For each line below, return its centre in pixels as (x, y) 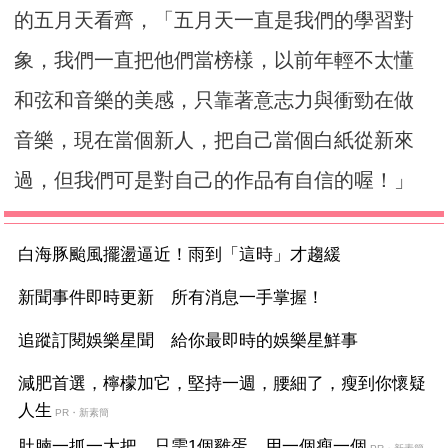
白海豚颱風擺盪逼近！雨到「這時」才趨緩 (180, 255)
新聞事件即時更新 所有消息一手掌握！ (171, 298)
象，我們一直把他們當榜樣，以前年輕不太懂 (214, 60)
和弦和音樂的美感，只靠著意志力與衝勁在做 (214, 100)
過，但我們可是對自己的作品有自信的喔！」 (214, 180)
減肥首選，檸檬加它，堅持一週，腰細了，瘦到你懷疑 (222, 384)
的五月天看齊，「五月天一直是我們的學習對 (214, 20)
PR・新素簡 (82, 413)
